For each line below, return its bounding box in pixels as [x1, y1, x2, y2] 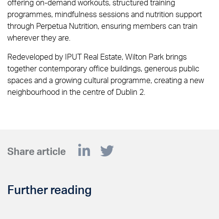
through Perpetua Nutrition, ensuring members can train [7, 21, 197, 31]
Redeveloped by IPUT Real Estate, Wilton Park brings [7, 51, 187, 62]
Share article [7, 145, 66, 158]
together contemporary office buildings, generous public [7, 63, 199, 74]
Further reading [7, 182, 92, 197]
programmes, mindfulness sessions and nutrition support [7, 9, 202, 20]
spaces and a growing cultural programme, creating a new [7, 75, 204, 86]
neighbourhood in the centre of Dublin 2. [7, 87, 145, 97]
